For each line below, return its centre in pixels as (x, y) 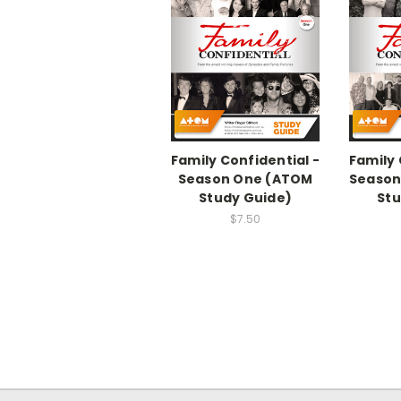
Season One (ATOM (245, 179)
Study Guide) (245, 198)
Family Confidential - (245, 161)
